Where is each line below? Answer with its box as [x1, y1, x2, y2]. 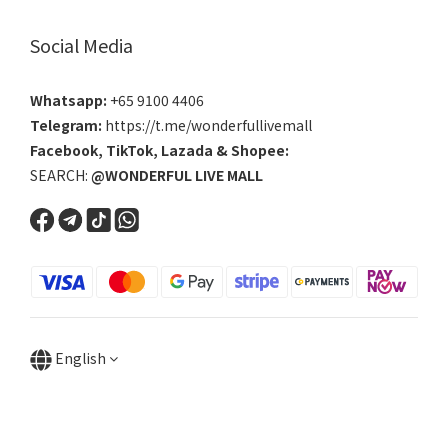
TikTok [106, 140, 153, 160]
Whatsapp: [30, 90, 110, 110]
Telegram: [30, 115, 102, 135]
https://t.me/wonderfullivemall [102, 115, 312, 135]
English [55, 348, 106, 368]
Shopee [231, 140, 285, 160]
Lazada [161, 140, 213, 160]
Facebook [30, 140, 98, 160]
